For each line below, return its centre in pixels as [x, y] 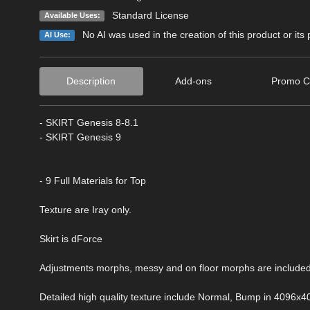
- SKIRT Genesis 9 [80, 137]
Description [91, 81]
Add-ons [194, 81]
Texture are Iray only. [85, 209]
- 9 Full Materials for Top [93, 180]
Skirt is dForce [71, 238]
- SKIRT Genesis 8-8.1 [89, 122]
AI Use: [57, 34]
